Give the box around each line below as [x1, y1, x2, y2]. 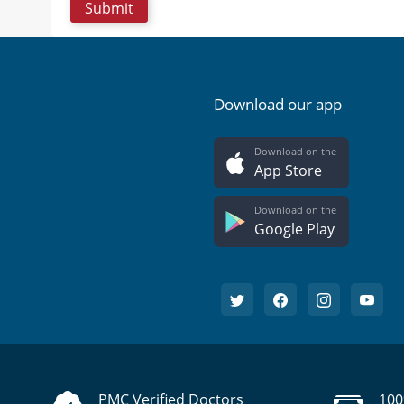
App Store [253, 161, 322, 181]
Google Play [253, 219, 335, 240]
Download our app [213, 94, 342, 115]
